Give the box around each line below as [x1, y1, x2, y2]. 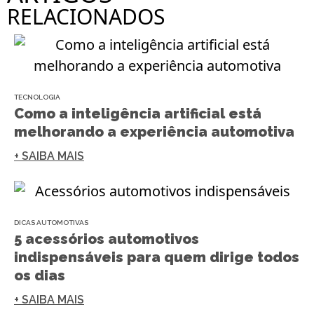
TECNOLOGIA [14, 93, 60, 102]
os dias [14, 266, 65, 284]
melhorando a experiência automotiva [14, 123, 294, 141]
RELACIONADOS [7, 2, 165, 32]
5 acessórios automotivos [14, 230, 199, 247]
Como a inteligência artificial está [14, 105, 261, 123]
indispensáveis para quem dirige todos [14, 248, 299, 266]
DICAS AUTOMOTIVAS [14, 218, 88, 226]
